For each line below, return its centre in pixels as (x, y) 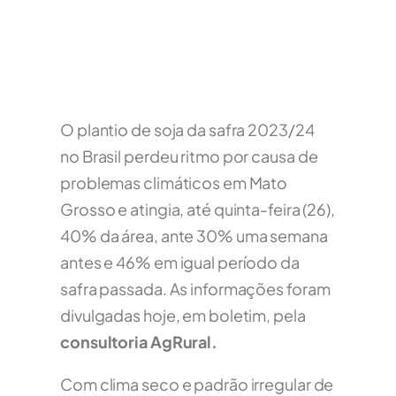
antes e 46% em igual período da (180, 263)
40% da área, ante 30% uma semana (194, 236)
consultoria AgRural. (139, 342)
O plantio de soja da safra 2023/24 (187, 130)
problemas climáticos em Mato (174, 183)
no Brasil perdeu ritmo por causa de (189, 156)
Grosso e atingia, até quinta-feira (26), (198, 209)
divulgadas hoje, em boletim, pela (183, 316)
